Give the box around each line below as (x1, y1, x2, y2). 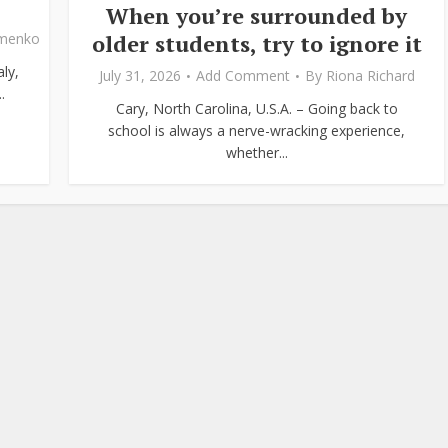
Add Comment (195, 65, 290, 85)
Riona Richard (325, 65, 415, 85)
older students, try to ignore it (91, 28, 422, 58)
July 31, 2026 (98, 65, 181, 85)
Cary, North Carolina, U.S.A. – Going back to (115, 98, 398, 118)
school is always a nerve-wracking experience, (108, 120, 405, 140)
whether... (225, 142, 288, 162)
